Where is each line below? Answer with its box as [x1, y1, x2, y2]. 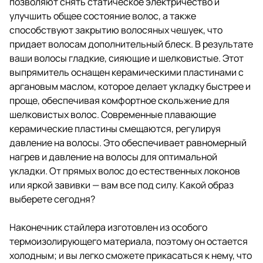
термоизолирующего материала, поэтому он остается [9, 234, 248, 248]
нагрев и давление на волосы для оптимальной [9, 150, 217, 163]
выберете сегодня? [9, 192, 95, 205]
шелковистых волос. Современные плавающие [9, 107, 216, 121]
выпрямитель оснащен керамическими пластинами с [9, 65, 244, 79]
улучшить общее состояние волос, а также [9, 9, 196, 22]
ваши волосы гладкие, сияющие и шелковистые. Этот [9, 51, 244, 65]
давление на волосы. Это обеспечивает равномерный [9, 136, 247, 149]
